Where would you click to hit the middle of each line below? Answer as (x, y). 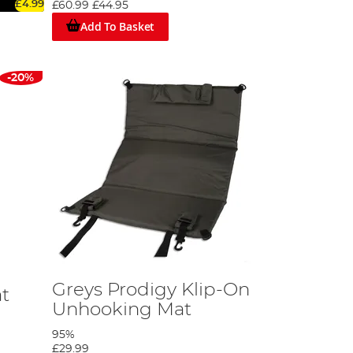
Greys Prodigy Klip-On (151, 290)
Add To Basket (117, 26)
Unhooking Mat (122, 310)
